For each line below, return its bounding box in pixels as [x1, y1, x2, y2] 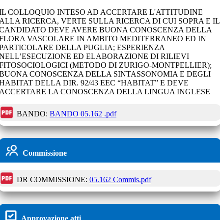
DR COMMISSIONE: [17, 175, 87, 184]
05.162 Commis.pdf [89, 175, 151, 184]
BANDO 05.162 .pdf [50, 109, 116, 118]
